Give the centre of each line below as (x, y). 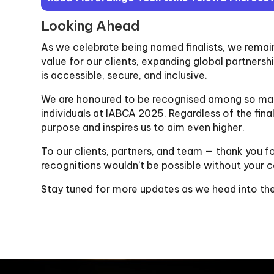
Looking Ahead (91, 25)
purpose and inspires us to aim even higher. (143, 127)
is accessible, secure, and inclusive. (124, 75)
